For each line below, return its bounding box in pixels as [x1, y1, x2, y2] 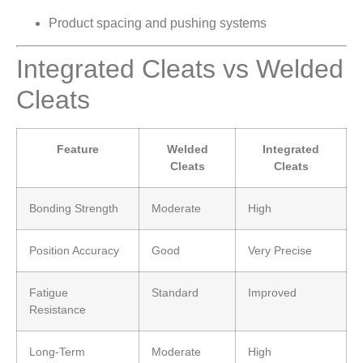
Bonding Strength [29, 201, 118, 215]
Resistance [29, 302, 86, 316]
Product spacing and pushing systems [49, 16, 267, 31]
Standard [152, 285, 199, 299]
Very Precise [248, 243, 312, 257]
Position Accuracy [29, 243, 119, 257]
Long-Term [29, 344, 85, 358]
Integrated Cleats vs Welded [16, 53, 344, 83]
